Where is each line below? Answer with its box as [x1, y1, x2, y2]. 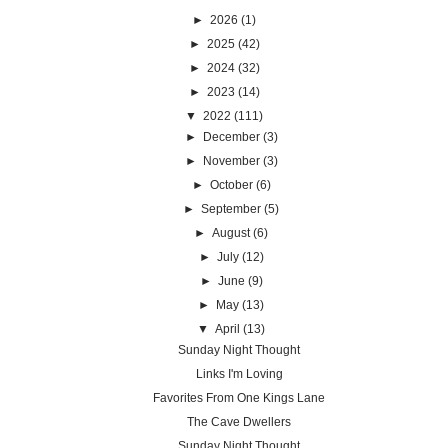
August [212, 225, 251, 240]
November [202, 153, 260, 168]
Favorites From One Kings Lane [153, 390, 325, 405]
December [202, 129, 260, 144]
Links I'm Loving [195, 366, 283, 381]
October [209, 177, 253, 192]
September [201, 201, 262, 216]
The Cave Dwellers [187, 414, 291, 429]
